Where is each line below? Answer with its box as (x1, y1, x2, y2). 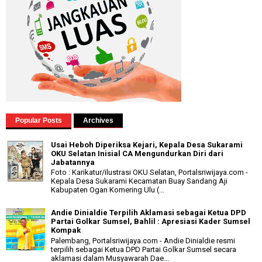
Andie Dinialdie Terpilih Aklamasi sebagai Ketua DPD (51, 208, 246, 218)
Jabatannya (51, 157, 95, 167)
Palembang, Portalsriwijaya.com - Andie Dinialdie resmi (51, 236, 235, 245)
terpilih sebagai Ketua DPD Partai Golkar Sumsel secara (51, 244, 236, 254)
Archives (83, 116, 113, 125)
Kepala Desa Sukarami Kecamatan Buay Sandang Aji (51, 177, 227, 186)
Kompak (51, 226, 81, 235)
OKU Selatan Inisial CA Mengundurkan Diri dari (51, 149, 223, 158)
